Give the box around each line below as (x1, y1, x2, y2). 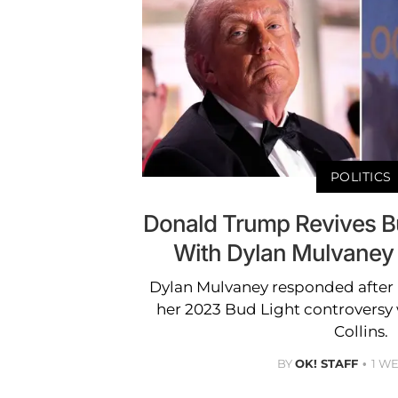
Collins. (333, 322, 388, 340)
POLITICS (330, 168, 392, 185)
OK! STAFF (295, 355, 358, 370)
